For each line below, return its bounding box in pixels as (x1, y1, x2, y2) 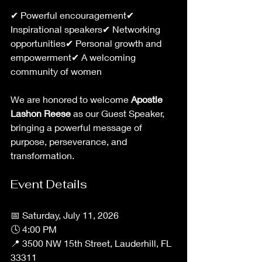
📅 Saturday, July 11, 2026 (11, 209, 119, 220)
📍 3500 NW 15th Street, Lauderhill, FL (11, 237, 174, 249)
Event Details (11, 177, 87, 192)
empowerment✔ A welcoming (11, 51, 138, 63)
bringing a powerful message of (11, 122, 144, 133)
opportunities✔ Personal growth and (11, 37, 164, 49)
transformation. (11, 150, 74, 161)
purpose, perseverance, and (11, 136, 129, 147)
